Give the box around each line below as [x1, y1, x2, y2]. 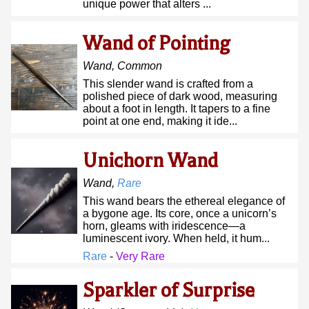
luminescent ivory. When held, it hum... [83, 232, 270, 244]
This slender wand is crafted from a [83, 78, 253, 90]
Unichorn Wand [83, 150, 218, 172]
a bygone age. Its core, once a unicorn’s [83, 208, 277, 219]
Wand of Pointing [83, 32, 230, 54]
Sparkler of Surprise [83, 279, 255, 301]
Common [117, 60, 162, 72]
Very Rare [116, 250, 165, 262]
